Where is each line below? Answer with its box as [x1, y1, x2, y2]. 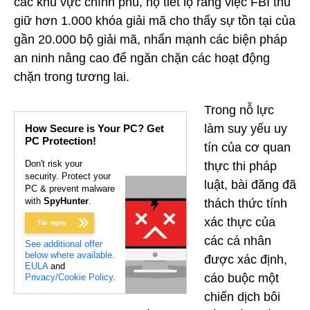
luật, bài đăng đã [204, 178, 296, 192]
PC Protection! [25, 135, 96, 147]
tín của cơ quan [204, 140, 291, 155]
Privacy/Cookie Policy [25, 271, 113, 282]
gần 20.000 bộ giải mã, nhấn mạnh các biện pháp [14, 32, 287, 46]
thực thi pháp [204, 159, 277, 174]
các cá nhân [204, 234, 271, 248]
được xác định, [204, 253, 287, 267]
